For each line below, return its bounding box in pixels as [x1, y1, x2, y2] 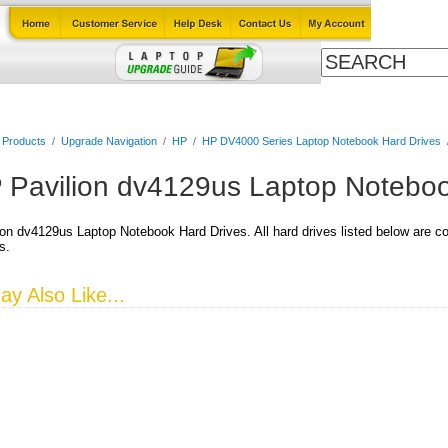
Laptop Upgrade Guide [64, 94, 204, 109]
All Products [348, 94, 425, 109]
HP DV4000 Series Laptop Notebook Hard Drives [201, 135, 441, 147]
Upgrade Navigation [60, 135, 157, 147]
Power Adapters [227, 94, 325, 109]
